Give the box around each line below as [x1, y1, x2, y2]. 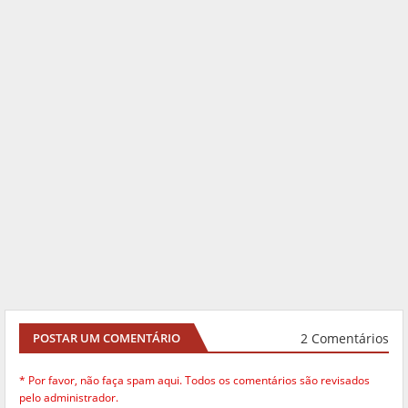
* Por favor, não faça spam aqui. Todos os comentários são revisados [19, 372, 370, 389]
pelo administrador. [19, 390, 118, 406]
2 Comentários [301, 329, 389, 347]
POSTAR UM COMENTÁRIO [33, 330, 180, 347]
